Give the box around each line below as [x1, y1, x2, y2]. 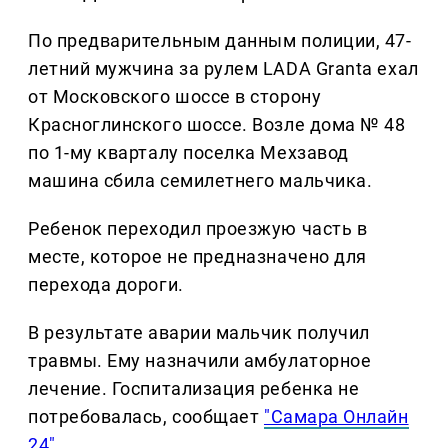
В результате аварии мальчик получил [28, 321, 370, 343]
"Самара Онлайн [263, 405, 409, 427]
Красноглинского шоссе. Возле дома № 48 [28, 113, 406, 135]
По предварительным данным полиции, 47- [28, 29, 412, 51]
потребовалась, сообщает [28, 405, 264, 427]
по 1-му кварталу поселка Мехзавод [28, 141, 349, 163]
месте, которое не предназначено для [28, 245, 367, 267]
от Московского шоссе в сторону [28, 85, 322, 107]
